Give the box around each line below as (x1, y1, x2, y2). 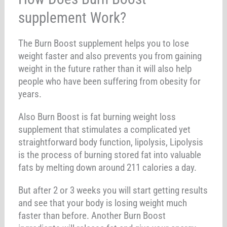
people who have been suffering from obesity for (18, 75, 201, 87)
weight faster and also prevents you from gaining (18, 50, 202, 62)
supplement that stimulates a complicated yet (18, 123, 191, 135)
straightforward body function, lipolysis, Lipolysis (18, 136, 204, 148)
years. (18, 88, 42, 100)
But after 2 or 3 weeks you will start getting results (18, 184, 208, 196)
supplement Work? (18, 9, 127, 26)
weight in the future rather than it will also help (18, 62, 192, 74)
